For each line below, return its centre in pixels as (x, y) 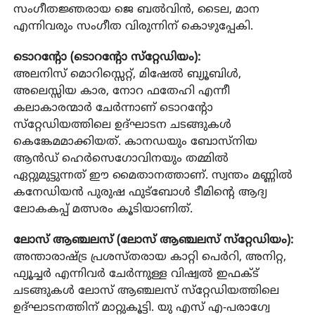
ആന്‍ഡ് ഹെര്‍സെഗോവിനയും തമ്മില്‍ (121, 159)
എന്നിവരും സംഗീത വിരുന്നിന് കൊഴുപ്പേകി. (133, 26)
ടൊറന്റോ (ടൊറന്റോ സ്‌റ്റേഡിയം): (107, 57)
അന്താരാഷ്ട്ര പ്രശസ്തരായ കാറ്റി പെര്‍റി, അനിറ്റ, (149, 257)
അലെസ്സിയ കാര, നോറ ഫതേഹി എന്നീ (121, 91)
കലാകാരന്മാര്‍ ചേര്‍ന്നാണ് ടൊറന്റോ (113, 108)
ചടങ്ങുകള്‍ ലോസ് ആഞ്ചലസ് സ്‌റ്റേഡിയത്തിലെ (146, 291)
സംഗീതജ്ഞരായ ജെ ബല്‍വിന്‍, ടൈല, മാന (136, 9)
